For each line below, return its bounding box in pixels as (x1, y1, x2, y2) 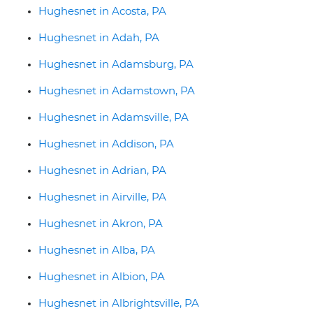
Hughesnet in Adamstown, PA (38, 83, 195, 97)
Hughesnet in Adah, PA (38, 30, 159, 44)
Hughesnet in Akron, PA (38, 216, 163, 230)
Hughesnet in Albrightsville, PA (38, 296, 199, 310)
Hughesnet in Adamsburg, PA (38, 57, 194, 71)
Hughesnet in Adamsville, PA (38, 110, 189, 124)
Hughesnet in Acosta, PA (38, 3, 166, 17)
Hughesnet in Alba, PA (38, 242, 155, 256)
